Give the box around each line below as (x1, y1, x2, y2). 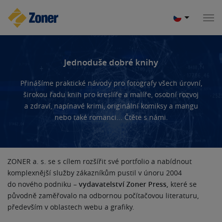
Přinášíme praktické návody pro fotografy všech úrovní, (20, 78, 202, 88)
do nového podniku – (7, 179, 79, 189)
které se (168, 179, 197, 189)
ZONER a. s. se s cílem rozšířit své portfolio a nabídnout (7, 157, 192, 166)
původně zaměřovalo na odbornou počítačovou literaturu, (7, 191, 199, 200)
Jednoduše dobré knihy (64, 56, 158, 68)
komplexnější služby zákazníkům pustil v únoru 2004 (7, 168, 182, 177)
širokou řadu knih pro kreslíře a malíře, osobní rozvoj (23, 90, 199, 99)
